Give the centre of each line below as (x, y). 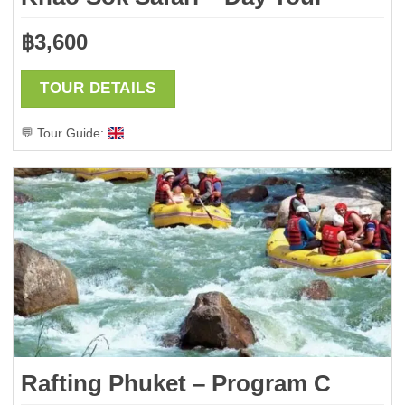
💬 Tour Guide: (64, 133)
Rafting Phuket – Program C (175, 384)
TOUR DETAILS (98, 88)
